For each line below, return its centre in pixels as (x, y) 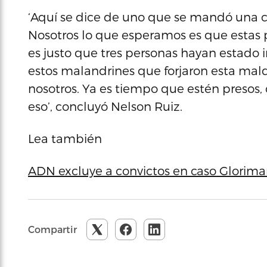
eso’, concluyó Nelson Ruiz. (105, 106)
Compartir (52, 229)
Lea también (65, 138)
